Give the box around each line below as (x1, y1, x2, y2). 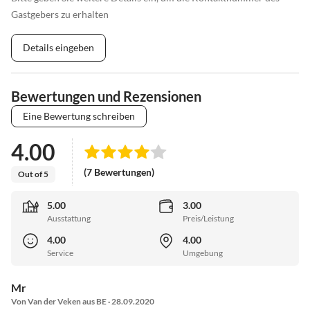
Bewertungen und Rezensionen (11, 87, 201, 104)
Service (47, 248, 73, 259)
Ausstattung (47, 213, 91, 224)
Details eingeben (23, 41, 94, 53)
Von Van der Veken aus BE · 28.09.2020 (11, 296, 154, 307)
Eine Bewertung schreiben (23, 109, 135, 122)
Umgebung (183, 248, 223, 259)
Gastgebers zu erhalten (11, 8, 109, 20)
